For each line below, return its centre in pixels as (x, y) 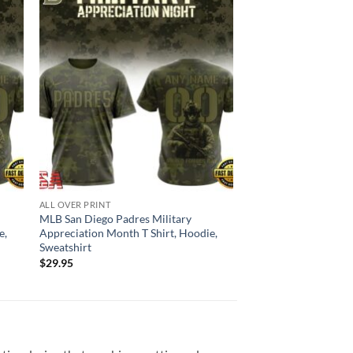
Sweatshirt (65, 247)
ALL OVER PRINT (75, 205)
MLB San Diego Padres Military (115, 219)
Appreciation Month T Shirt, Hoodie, (128, 233)
